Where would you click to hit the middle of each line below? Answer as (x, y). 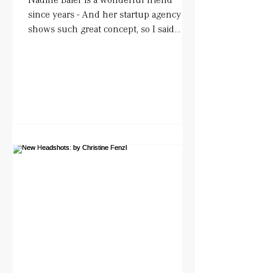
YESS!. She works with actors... (91, 43)
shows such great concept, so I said (101, 29)
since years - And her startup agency (105, 14)
